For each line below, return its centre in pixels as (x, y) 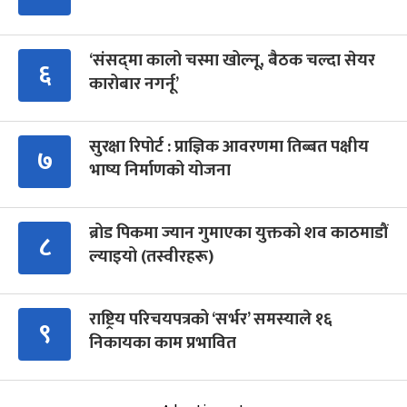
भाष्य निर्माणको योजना (160, 171)
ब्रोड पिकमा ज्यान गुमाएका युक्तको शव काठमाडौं (238, 233)
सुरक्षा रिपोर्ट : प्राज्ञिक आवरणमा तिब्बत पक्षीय (229, 147)
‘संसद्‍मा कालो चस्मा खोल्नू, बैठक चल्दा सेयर (232, 61)
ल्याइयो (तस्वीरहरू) (151, 257)
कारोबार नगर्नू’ (134, 84)
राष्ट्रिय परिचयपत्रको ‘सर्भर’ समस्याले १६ (211, 320)
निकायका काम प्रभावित (163, 343)
